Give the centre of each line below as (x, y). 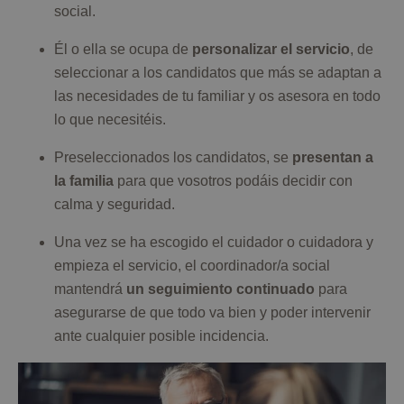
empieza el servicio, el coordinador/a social (192, 266)
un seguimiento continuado (220, 289)
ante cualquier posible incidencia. (161, 336)
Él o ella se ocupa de (123, 50)
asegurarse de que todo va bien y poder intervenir (212, 313)
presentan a (333, 158)
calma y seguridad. (115, 205)
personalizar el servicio (271, 50)
